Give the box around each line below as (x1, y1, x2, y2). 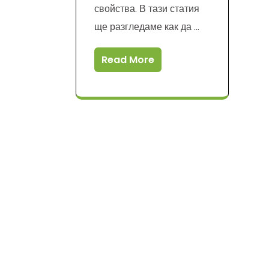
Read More (101, 53, 154, 67)
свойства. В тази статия (94, 2, 199, 16)
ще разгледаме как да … (94, 20, 199, 34)
